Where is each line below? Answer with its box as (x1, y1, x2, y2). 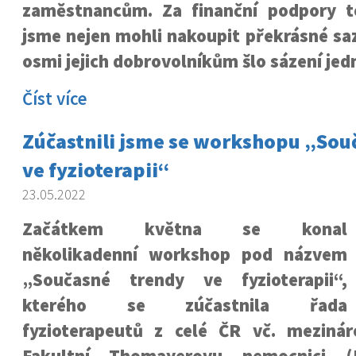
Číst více (21, 87, 87, 110)
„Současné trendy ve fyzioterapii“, (21, 269, 348, 291)
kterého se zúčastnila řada (21, 294, 348, 316)
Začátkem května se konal (21, 218, 348, 240)
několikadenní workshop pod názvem (21, 243, 348, 265)
